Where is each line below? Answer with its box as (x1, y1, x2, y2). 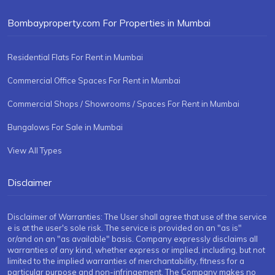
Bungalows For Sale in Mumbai (7, 122, 123, 133)
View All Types (7, 145, 62, 156)
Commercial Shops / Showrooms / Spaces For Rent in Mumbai (7, 99, 239, 109)
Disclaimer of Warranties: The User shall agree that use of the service (7, 212, 267, 222)
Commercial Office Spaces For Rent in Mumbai (7, 76, 180, 86)
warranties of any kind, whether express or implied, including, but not (7, 245, 265, 255)
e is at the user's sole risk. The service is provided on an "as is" (7, 223, 242, 233)
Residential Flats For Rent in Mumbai (7, 52, 143, 63)
